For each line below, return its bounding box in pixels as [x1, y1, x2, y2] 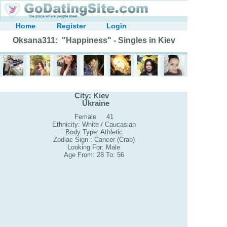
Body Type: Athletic [65, 128, 123, 136]
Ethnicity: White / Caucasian [52, 121, 136, 129]
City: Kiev [74, 91, 113, 100]
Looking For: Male [67, 143, 120, 152]
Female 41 [74, 113, 113, 121]
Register [56, 22, 86, 30]
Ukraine [78, 98, 109, 107]
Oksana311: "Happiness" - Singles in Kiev [12, 36, 175, 45]
